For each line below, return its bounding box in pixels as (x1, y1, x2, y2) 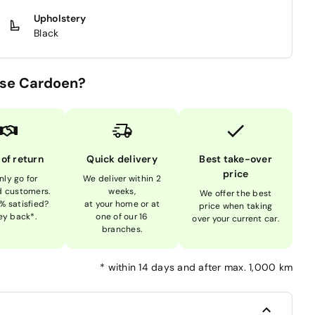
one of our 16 (96, 210, 148, 222)
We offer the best (200, 187, 272, 199)
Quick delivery (86, 152, 157, 165)
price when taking (199, 200, 273, 212)
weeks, (108, 185, 136, 197)
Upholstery (34, 11, 86, 25)
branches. (101, 223, 143, 235)
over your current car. (192, 212, 279, 224)
